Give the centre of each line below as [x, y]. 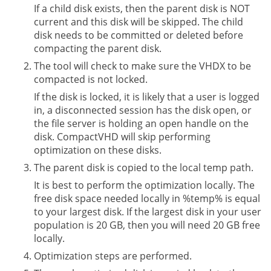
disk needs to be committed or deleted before [139, 35]
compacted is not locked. [91, 79]
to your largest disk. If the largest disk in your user [148, 211]
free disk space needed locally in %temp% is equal [147, 198]
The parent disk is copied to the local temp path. [144, 167]
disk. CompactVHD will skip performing [122, 136]
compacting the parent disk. [98, 48]
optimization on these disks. [98, 150]
